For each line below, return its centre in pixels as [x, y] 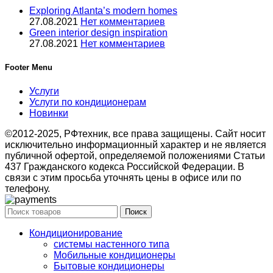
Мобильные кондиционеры [115, 255]
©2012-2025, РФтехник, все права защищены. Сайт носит [135, 133]
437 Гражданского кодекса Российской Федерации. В [125, 166]
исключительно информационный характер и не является [136, 144]
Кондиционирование [76, 233]
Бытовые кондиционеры [109, 266]
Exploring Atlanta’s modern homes [103, 11]
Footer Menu [29, 68]
